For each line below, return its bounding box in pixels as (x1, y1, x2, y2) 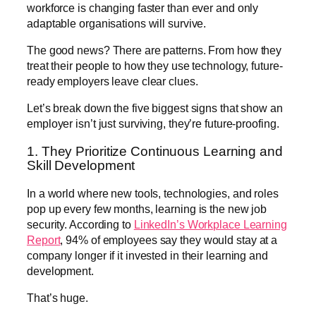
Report (27, 233, 61, 247)
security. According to (27, 218, 134, 231)
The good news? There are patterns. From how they (27, 43, 282, 56)
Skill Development (27, 157, 135, 173)
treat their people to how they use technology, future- (27, 59, 283, 72)
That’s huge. (27, 291, 88, 305)
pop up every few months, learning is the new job (27, 202, 267, 216)
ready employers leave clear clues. (27, 74, 198, 87)
